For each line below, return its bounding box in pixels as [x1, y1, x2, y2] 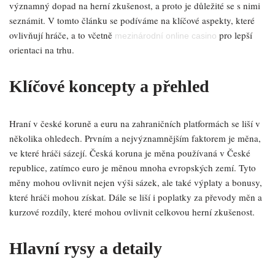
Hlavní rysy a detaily [9, 239, 162, 258]
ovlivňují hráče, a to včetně [9, 29, 115, 41]
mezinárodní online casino [115, 31, 217, 41]
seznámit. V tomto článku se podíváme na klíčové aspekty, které [9, 14, 255, 26]
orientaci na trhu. [9, 44, 74, 56]
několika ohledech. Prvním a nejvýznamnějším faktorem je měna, [9, 132, 261, 144]
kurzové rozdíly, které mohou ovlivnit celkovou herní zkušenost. [9, 206, 255, 218]
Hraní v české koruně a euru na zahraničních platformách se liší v [9, 117, 260, 130]
